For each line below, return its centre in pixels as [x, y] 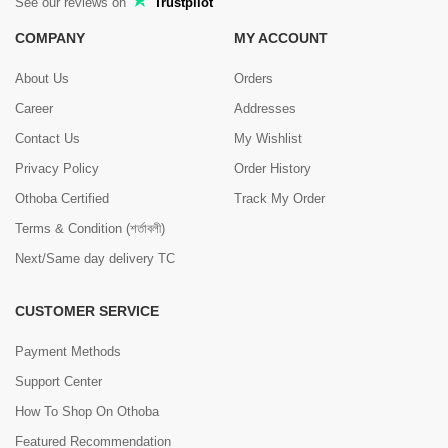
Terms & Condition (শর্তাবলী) [90, 228]
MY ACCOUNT [281, 37]
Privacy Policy [57, 168]
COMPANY [50, 37]
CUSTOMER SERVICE [87, 310]
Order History [272, 168]
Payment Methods [68, 351]
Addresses [265, 108]
